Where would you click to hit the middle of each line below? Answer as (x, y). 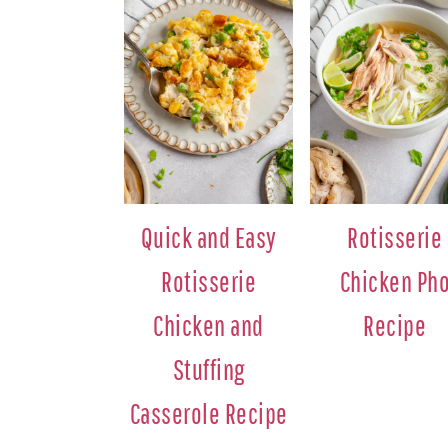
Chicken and (208, 326)
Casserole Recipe (208, 414)
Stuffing (208, 370)
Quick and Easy (208, 238)
